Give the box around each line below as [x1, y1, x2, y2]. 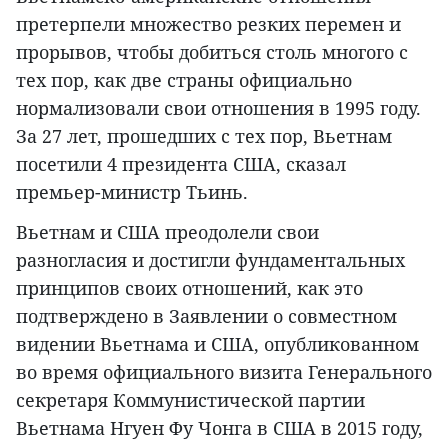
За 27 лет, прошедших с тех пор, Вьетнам [16, 124, 392, 149]
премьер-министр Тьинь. [16, 180, 248, 205]
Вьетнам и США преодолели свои [16, 220, 319, 245]
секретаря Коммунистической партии [16, 388, 365, 413]
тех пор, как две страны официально [16, 68, 352, 93]
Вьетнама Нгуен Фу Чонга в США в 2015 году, [16, 416, 423, 441]
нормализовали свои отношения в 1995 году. [16, 96, 421, 121]
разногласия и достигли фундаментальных [16, 248, 405, 273]
